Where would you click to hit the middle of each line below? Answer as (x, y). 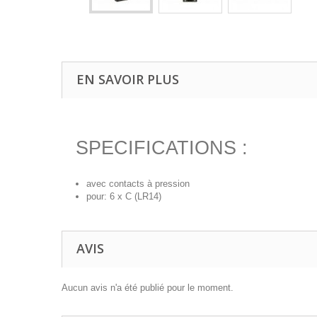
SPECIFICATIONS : (162, 148)
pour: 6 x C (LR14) (124, 196)
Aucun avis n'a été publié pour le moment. (148, 288)
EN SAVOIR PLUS (128, 79)
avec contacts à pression (138, 184)
